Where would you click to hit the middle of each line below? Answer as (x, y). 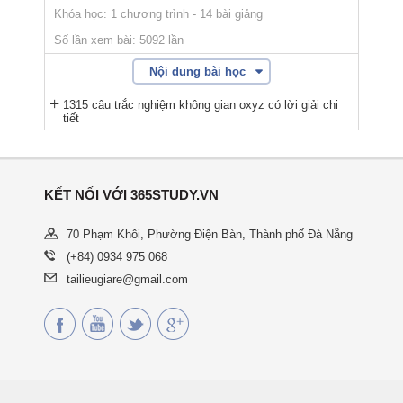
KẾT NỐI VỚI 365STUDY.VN (131, 194)
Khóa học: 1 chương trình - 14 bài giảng (158, 13)
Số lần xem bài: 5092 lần (119, 40)
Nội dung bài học (197, 71)
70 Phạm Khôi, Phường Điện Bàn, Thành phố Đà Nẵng (210, 234)
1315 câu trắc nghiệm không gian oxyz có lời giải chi (201, 104)
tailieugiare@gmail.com (127, 279)
